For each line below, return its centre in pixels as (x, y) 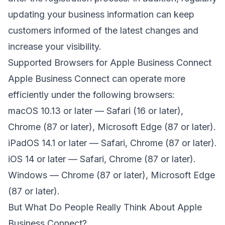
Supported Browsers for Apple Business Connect (110, 63)
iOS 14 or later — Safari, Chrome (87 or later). (102, 159)
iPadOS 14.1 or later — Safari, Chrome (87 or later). (113, 143)
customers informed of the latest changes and (103, 31)
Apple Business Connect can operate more (97, 79)
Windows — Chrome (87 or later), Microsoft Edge (111, 175)
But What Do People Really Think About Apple (105, 207)
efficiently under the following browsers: (91, 95)
